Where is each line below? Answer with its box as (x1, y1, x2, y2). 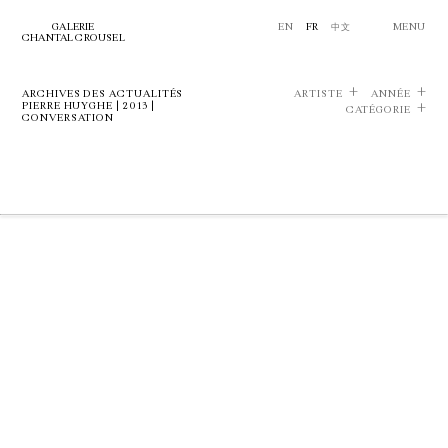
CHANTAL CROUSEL (22, 32, 125, 44)
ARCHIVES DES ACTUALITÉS (22, 88, 184, 100)
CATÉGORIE (345, 104, 411, 116)
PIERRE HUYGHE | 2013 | (22, 100, 155, 112)
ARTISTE (294, 88, 343, 100)
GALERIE (52, 21, 95, 33)
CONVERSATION (22, 112, 115, 124)
